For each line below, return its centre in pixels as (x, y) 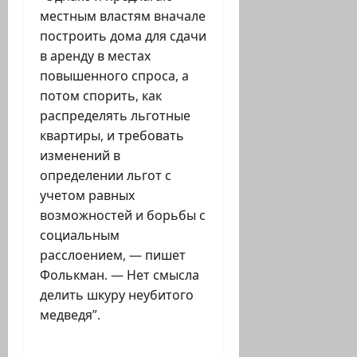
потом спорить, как (101, 96)
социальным (80, 235)
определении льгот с (106, 176)
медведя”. (70, 315)
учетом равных (87, 196)
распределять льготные (115, 116)
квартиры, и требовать (112, 136)
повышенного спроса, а (114, 76)
